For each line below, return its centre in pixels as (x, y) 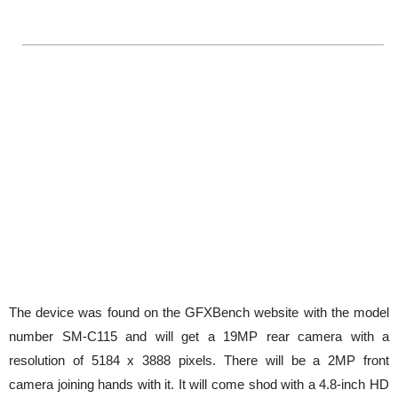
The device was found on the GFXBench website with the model (199, 312)
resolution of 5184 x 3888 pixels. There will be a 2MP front (199, 360)
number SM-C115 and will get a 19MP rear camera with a (199, 336)
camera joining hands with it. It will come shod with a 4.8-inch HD (199, 384)
